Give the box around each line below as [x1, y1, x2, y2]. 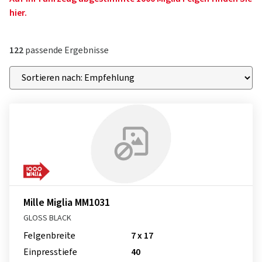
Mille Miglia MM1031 [23, 195, 110, 210]
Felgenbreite [23, 229, 75, 242]
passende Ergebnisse [23, 44, 109, 57]
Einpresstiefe [23, 246, 77, 258]
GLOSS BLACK [23, 212, 71, 224]
